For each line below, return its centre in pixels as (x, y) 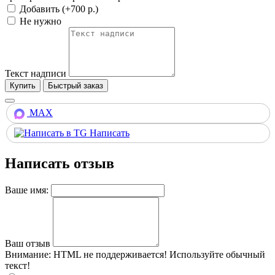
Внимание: (28, 254)
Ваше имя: (27, 190)
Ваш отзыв (28, 243)
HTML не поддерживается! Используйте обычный (158, 254)
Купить (23, 86)
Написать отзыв (60, 163)
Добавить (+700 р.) (58, 9)
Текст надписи (36, 74)
